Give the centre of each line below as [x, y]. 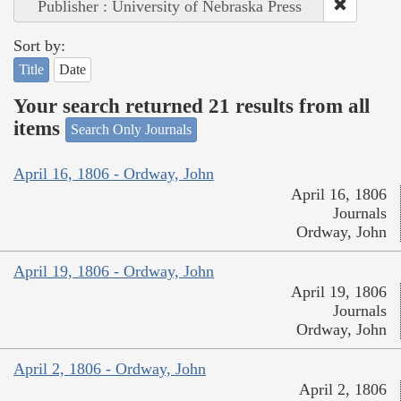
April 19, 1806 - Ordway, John [114, 271]
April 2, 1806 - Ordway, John [110, 368]
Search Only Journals [131, 130]
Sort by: [39, 46]
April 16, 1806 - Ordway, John [114, 173]
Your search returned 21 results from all [192, 106]
